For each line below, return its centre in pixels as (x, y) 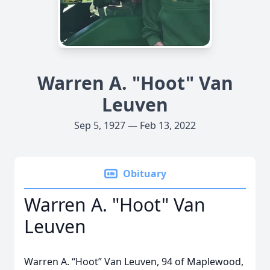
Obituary (145, 174)
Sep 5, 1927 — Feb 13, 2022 (135, 125)
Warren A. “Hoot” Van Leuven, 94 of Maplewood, (134, 262)
